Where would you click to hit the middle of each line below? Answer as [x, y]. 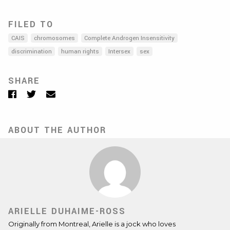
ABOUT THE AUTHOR [57, 130]
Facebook [36, 93]
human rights [80, 52]
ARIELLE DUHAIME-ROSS [67, 211]
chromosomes [54, 38]
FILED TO [31, 24]
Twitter [50, 93]
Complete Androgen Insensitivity [129, 38]
